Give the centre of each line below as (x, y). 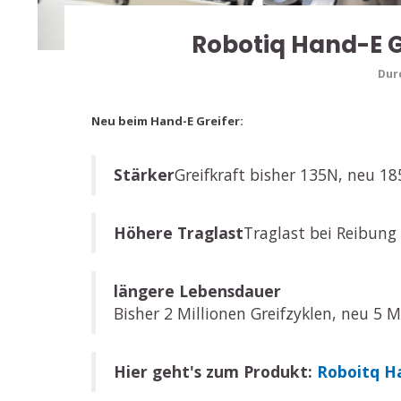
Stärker (144, 174)
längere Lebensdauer (197, 290)
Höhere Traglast (179, 232)
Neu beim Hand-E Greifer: (167, 121)
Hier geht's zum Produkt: (215, 371)
